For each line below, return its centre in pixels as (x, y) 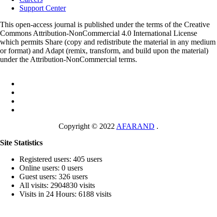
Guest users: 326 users (54, 177)
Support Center (43, 8)
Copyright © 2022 (87, 126)
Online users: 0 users (51, 168)
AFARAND (135, 126)
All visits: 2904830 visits (57, 186)
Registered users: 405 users (61, 159)
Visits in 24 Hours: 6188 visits (65, 194)
